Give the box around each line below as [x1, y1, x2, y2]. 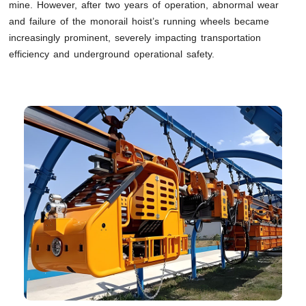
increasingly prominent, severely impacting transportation [9, 32, 262, 44]
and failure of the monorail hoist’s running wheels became [9, 16, 270, 27]
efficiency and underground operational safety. [9, 48, 215, 60]
